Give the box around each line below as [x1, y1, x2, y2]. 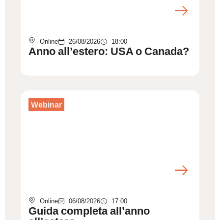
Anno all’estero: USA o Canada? [28, 45, 190, 58]
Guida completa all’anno [28, 205, 150, 218]
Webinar [30, 101, 62, 109]
